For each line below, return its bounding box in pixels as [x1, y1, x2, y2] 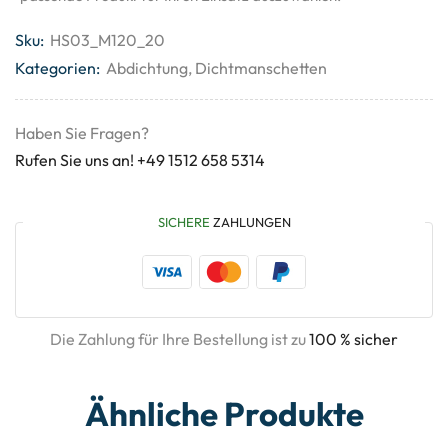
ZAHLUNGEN [209, 214, 291, 231]
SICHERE [157, 214, 210, 231]
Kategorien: [15, 57, 100, 78]
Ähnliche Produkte [84, 393, 364, 436]
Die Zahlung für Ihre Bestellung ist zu [50, 329, 309, 350]
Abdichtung [106, 57, 188, 78]
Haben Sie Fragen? [15, 122, 149, 143]
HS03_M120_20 [50, 29, 165, 50]
